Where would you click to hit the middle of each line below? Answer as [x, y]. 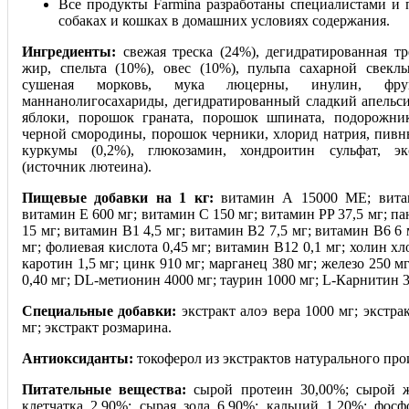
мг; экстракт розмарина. [97, 328]
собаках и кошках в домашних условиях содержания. [224, 21]
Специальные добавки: [100, 311]
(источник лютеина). [87, 167]
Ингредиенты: [69, 52]
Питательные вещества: [105, 390]
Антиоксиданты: [78, 359]
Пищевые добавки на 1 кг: [118, 198]
